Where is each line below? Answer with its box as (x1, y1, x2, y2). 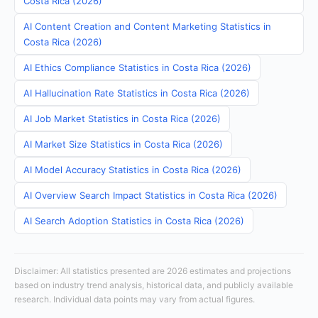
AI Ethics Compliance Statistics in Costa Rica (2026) (23, 62, 251, 73)
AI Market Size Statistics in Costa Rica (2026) (23, 138, 223, 150)
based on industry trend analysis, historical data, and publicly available (14, 280, 293, 290)
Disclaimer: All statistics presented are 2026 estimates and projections (14, 265, 291, 276)
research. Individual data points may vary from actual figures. (14, 294, 255, 305)
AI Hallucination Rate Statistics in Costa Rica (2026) (23, 87, 250, 99)
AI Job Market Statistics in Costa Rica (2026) (23, 113, 221, 124)
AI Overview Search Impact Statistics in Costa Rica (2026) (23, 190, 278, 201)
